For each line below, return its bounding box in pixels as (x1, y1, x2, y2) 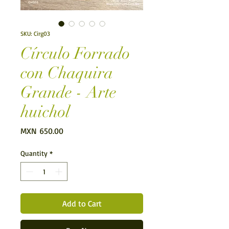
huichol (20, 102, 70, 122)
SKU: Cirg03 (20, 30, 50, 38)
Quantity (20, 149, 48, 158)
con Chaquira (20, 63, 113, 83)
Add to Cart (62, 198, 102, 209)
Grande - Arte (20, 82, 117, 103)
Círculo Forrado (20, 43, 130, 64)
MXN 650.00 (20, 126, 63, 136)
